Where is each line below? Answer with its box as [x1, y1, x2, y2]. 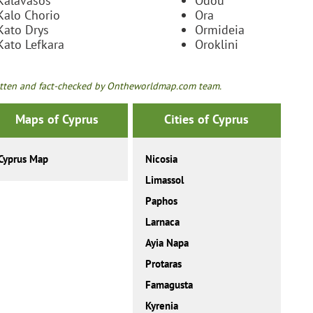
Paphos [145, 194, 178, 208]
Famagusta [145, 278, 194, 292]
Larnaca [145, 215, 180, 229]
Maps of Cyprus [15, 111, 99, 128]
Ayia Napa [145, 236, 189, 250]
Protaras [145, 257, 182, 271]
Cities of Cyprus [164, 111, 249, 128]
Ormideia [195, 21, 245, 38]
